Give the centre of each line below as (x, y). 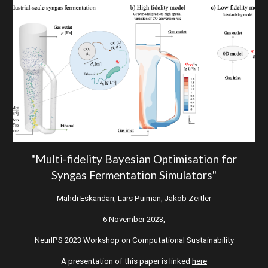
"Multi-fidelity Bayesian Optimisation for (134, 159)
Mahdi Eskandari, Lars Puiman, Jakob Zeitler (134, 199)
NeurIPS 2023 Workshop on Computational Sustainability (134, 240)
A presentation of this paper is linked (127, 261)
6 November (124, 220)
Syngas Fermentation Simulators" (134, 176)
